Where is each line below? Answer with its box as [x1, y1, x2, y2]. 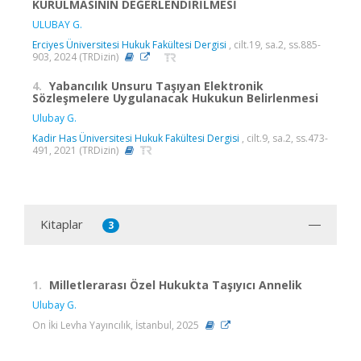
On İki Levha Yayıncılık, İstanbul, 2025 [32, 317, 201, 332]
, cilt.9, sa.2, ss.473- [239, 131, 328, 145]
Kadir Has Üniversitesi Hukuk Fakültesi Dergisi [32, 131, 239, 145]
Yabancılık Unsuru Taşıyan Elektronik [49, 77, 263, 93]
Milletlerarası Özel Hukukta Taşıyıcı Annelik [49, 276, 302, 293]
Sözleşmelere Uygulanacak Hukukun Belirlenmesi [32, 89, 318, 106]
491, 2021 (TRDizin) [32, 143, 121, 157]
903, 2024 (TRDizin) [32, 50, 121, 64]
